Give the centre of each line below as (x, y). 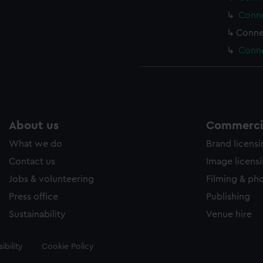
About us (34, 126)
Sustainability (37, 214)
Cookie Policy (68, 247)
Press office (33, 197)
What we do (36, 144)
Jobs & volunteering (51, 179)
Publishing (228, 197)
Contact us (32, 161)
